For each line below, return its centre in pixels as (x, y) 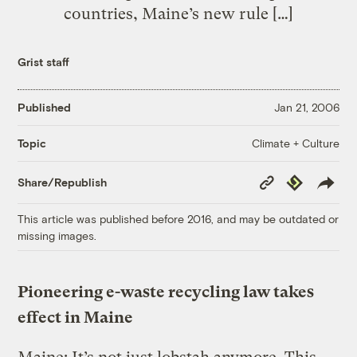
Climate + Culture (295, 143)
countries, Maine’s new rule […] (178, 13)
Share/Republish (63, 182)
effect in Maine (76, 317)
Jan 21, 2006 (306, 108)
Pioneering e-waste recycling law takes (166, 292)
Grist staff (44, 61)
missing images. (57, 235)
